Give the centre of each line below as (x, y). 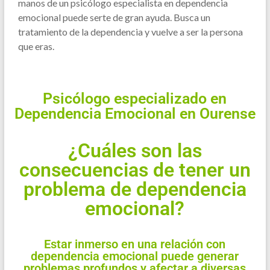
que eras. (36, 46)
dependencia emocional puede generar (135, 256)
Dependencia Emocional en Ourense (135, 113)
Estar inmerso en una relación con (135, 244)
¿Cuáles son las (135, 150)
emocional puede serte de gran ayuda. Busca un (114, 17)
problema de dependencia (135, 189)
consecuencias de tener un (135, 170)
